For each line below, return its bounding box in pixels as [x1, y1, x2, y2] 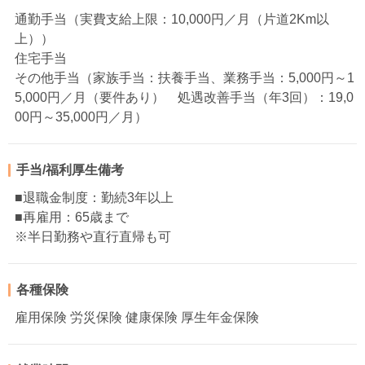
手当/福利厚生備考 [16, 163, 124, 178]
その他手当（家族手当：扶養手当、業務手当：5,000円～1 [15, 71, 354, 86]
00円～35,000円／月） [15, 110, 147, 125]
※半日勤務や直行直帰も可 [15, 230, 171, 244]
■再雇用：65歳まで [15, 210, 129, 225]
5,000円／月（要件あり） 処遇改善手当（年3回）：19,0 [15, 90, 354, 105]
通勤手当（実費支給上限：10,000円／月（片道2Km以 [15, 12, 329, 27]
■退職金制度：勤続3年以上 [15, 191, 174, 205]
